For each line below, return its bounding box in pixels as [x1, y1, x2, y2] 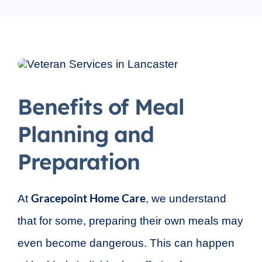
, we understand [145, 192, 226, 205]
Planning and [17, 120, 154, 147]
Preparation [17, 147, 140, 175]
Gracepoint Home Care [30, 191, 146, 205]
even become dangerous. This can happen [17, 236, 235, 249]
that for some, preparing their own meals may [17, 214, 243, 227]
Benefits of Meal [17, 92, 184, 120]
